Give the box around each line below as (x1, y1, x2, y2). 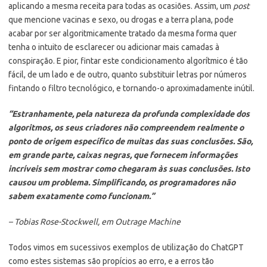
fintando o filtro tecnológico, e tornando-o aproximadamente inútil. (8, 83, 254, 93)
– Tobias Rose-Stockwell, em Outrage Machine (8, 216, 181, 226)
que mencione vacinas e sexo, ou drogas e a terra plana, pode (8, 14, 234, 24)
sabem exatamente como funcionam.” (8, 191, 154, 201)
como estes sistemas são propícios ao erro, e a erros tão (8, 256, 214, 266)
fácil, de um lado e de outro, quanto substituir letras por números (8, 69, 247, 79)
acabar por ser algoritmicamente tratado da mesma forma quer (8, 28, 237, 38)
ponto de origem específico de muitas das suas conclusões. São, (8, 136, 253, 146)
